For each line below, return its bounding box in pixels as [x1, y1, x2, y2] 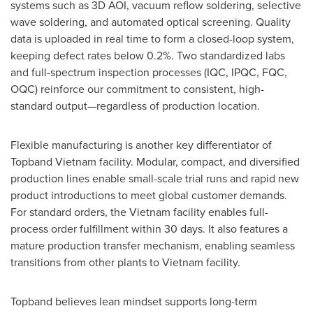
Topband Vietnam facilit [10, 154, 126, 170]
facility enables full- [170, 204, 268, 220]
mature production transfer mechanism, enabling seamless [10, 238, 295, 254]
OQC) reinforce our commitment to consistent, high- [10, 81, 264, 97]
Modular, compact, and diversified [133, 154, 300, 170]
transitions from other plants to [10, 254, 162, 270]
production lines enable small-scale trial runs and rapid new [10, 170, 299, 187]
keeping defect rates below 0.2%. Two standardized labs [10, 48, 285, 64]
